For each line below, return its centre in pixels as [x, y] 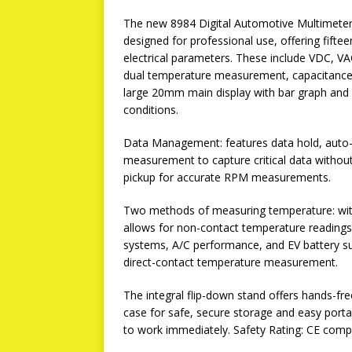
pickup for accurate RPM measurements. [227, 177]
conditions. [151, 110]
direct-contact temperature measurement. [231, 262]
